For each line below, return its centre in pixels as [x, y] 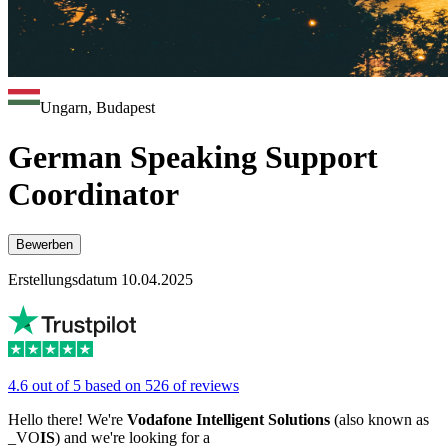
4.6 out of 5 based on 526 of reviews [123, 386]
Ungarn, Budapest [97, 108]
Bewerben [44, 245]
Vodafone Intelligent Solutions [228, 420]
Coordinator [93, 193]
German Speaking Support [193, 156]
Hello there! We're [67, 420]
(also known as [379, 420]
